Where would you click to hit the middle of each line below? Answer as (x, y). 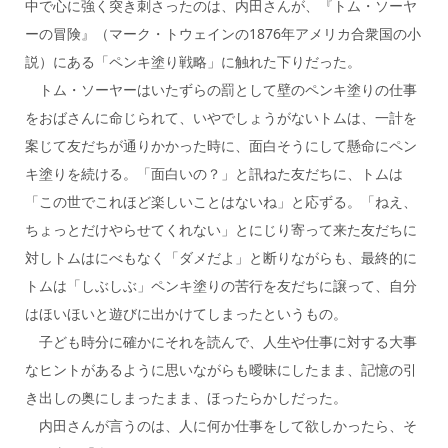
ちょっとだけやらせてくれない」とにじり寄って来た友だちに (220, 229)
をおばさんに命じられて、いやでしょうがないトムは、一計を (220, 117)
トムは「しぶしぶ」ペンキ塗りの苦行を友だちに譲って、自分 (220, 285)
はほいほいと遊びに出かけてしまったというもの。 (185, 313)
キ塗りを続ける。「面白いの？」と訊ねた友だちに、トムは (213, 173)
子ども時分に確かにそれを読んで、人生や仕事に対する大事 (220, 341)
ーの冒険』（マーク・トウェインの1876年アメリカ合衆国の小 (222, 33)
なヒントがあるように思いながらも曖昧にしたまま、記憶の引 (220, 369)
